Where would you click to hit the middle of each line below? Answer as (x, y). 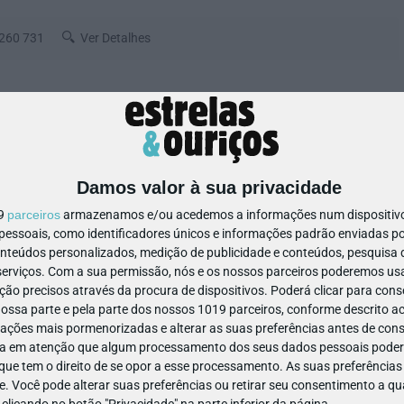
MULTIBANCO (283, 207)
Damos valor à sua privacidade (209, 187)
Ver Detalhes (115, 37)
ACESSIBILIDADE (44, 207)
